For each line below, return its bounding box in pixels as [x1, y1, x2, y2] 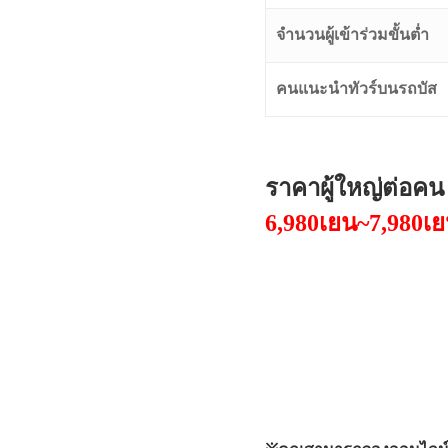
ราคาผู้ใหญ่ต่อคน [265, 175, 444, 201]
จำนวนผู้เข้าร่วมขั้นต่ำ [276, 26, 429, 43]
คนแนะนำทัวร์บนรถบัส [276, 80, 437, 97]
